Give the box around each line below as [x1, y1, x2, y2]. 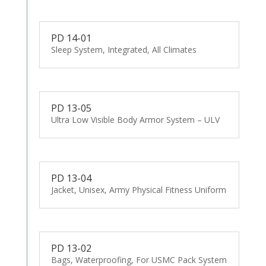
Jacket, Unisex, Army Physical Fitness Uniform [50, 184, 226, 196]
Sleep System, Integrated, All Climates [50, 44, 197, 56]
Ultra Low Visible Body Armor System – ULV [50, 114, 220, 126]
